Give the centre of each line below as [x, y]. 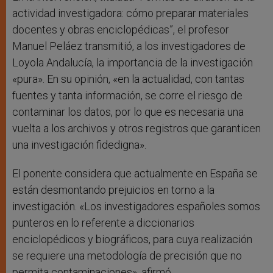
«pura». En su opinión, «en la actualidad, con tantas [128, 79]
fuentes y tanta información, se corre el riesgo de [127, 96]
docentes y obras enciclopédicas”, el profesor [121, 30]
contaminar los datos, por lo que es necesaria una [128, 112]
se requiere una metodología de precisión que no [127, 256]
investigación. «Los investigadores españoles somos [136, 207]
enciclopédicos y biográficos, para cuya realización [132, 239]
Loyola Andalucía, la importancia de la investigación [133, 63]
